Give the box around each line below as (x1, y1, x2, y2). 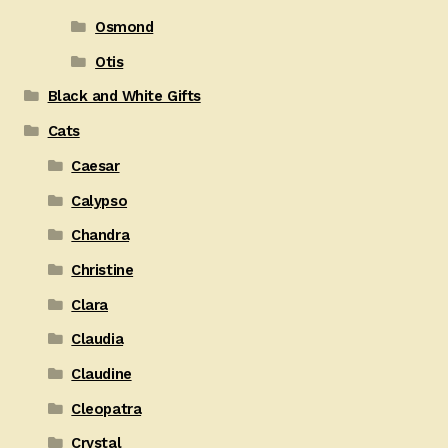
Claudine (71, 364, 132, 383)
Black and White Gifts (47, 87, 201, 106)
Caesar (71, 156, 120, 175)
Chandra (71, 226, 130, 245)
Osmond (95, 18, 154, 37)
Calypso (71, 191, 128, 210)
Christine (71, 260, 134, 279)
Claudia (71, 330, 124, 349)
